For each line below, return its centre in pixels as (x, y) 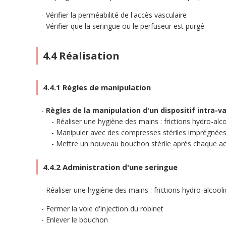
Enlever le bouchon (77, 220)
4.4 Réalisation (81, 56)
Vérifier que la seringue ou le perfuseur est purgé (125, 26)
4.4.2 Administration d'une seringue (110, 167)
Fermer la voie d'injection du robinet (105, 209)
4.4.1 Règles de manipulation (97, 87)
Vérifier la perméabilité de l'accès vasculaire (116, 15)
